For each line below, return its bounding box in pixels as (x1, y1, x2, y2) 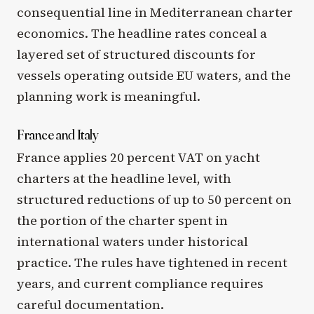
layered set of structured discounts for (17, 45, 256, 63)
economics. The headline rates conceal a (17, 24, 267, 42)
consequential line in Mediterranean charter (17, 3, 293, 21)
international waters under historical (17, 232, 248, 250)
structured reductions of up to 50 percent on (17, 190, 292, 208)
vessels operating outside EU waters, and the (17, 66, 291, 84)
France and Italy (17, 125, 99, 143)
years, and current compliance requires (17, 274, 264, 292)
